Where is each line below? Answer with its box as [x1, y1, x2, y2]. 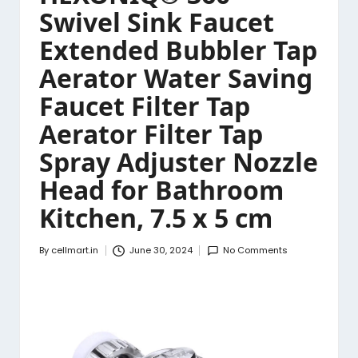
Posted [38, 250, 70, 264]
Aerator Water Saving [39, 61, 312, 96]
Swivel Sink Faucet [39, 5, 274, 40]
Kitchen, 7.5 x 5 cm [39, 201, 272, 236]
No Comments [223, 244, 288, 257]
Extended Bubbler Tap [39, 33, 317, 68]
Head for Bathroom [39, 173, 284, 208]
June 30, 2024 [129, 244, 193, 257]
